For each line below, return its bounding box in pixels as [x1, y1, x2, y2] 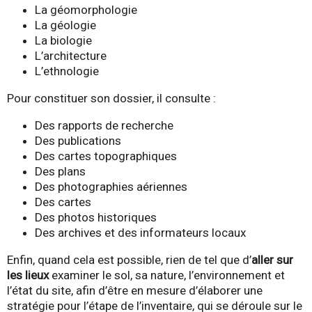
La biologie [35, 33, 92, 47]
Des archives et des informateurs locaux [35, 226, 246, 240]
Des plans [35, 164, 86, 179]
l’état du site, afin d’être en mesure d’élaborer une [7, 283, 263, 298]
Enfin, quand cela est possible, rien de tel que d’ [7, 253, 251, 267]
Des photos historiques [35, 210, 157, 225]
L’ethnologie [35, 63, 99, 78]
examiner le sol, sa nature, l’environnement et [49, 268, 285, 283]
